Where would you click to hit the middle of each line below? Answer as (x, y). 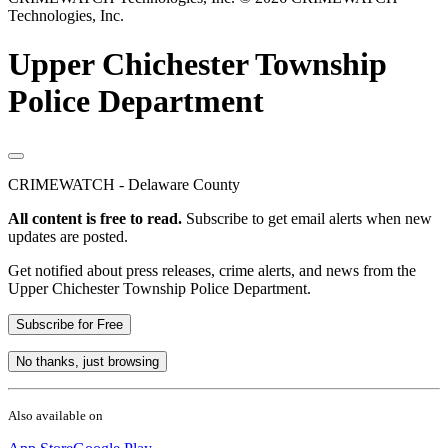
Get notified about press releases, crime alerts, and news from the (212, 270)
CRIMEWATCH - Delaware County (124, 184)
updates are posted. (68, 236)
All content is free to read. (95, 218)
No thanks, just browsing (87, 361)
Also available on (55, 415)
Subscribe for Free (69, 324)
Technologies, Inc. (66, 16)
